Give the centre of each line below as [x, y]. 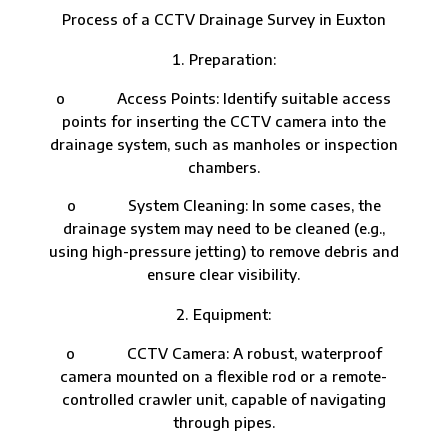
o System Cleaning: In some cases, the [223, 204]
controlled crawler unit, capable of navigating [223, 398]
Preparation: [232, 58]
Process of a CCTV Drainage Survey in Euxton [223, 18]
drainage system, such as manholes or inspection [223, 143]
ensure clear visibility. [224, 273]
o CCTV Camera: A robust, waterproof [223, 352]
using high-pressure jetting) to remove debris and [223, 250]
